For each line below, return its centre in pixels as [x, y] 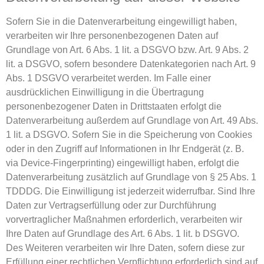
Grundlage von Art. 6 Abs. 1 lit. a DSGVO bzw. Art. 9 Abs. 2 [127, 49]
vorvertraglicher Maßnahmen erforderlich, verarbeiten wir [124, 219]
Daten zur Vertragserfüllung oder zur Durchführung [111, 205]
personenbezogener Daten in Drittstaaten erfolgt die [114, 106]
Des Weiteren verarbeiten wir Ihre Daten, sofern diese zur [125, 247]
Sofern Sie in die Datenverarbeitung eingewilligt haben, [121, 21]
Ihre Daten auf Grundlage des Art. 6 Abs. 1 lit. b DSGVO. [123, 233]
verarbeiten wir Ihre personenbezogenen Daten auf [112, 35]
